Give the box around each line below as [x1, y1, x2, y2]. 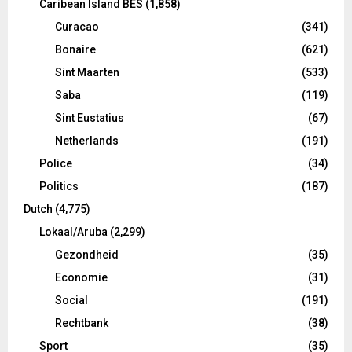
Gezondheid [55, 248, 119, 262]
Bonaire [55, 43, 96, 57]
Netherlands [55, 134, 119, 148]
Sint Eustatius [55, 112, 124, 125]
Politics [39, 180, 79, 193]
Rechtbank [55, 317, 108, 330]
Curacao [55, 20, 99, 34]
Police [39, 157, 72, 170]
